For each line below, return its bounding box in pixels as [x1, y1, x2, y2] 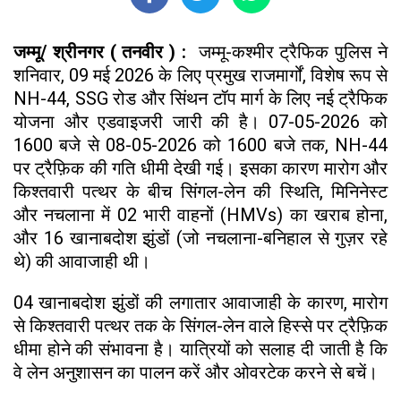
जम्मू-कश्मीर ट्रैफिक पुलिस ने [198, 41, 388, 64]
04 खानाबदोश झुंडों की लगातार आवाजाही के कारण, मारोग [13, 292, 388, 314]
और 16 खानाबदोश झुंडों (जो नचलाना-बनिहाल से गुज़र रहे [13, 227, 388, 250]
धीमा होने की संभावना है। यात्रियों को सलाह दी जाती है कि [13, 338, 388, 361]
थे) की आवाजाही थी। [13, 251, 150, 273]
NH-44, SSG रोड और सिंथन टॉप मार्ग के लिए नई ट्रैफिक [13, 88, 388, 110]
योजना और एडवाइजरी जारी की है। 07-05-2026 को [13, 111, 388, 133]
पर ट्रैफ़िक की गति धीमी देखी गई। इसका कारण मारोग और [13, 158, 388, 180]
